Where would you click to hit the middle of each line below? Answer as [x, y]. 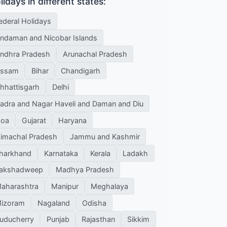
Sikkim [139, 219]
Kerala [100, 153]
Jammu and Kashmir [105, 137]
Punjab [58, 219]
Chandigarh [80, 70]
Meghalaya [109, 186]
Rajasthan [98, 219]
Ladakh [136, 153]
